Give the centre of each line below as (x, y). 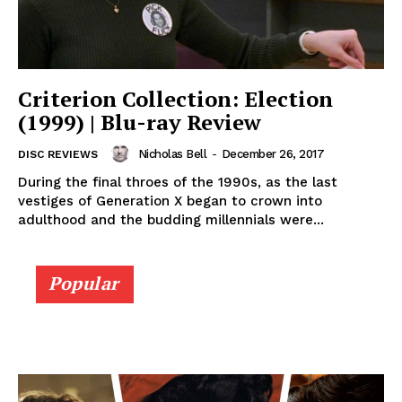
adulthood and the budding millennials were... (171, 220)
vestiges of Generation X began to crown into (170, 201)
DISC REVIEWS (58, 155)
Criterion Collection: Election (175, 99)
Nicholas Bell (172, 153)
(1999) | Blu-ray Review (140, 122)
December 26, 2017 (272, 153)
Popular (84, 284)
